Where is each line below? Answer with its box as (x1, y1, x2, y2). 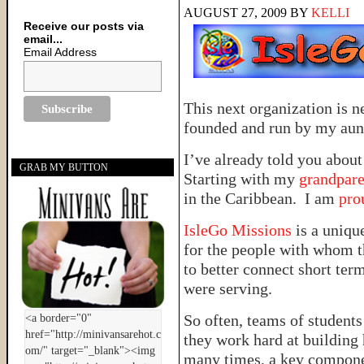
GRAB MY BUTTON (19, 162, 108, 174)
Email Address (24, 45, 97, 58)
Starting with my (184, 170, 299, 188)
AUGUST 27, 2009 (184, 6, 287, 19)
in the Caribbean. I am (184, 189, 339, 207)
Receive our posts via (24, 19, 145, 32)
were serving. (184, 279, 272, 297)
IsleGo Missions (184, 221, 296, 239)
